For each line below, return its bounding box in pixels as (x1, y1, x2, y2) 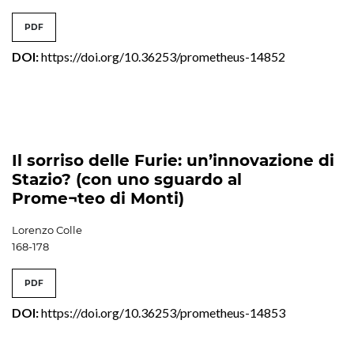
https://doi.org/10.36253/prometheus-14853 (41, 304, 285, 320)
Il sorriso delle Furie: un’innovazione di (12, 150, 334, 170)
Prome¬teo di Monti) (12, 188, 184, 208)
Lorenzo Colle (12, 223, 82, 236)
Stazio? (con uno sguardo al (12, 169, 242, 189)
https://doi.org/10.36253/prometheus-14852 (41, 48, 285, 64)
